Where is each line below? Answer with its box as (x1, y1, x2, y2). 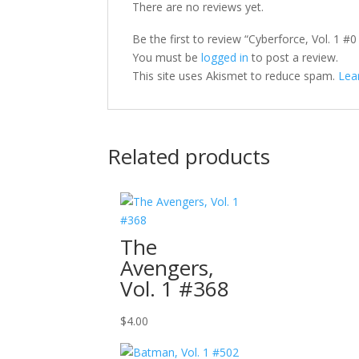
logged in (201, 50, 249, 65)
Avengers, (120, 252, 215, 282)
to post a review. (248, 50, 339, 65)
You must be (132, 50, 202, 65)
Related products (107, 142, 271, 171)
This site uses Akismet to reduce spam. (132, 68, 339, 83)
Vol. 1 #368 (120, 273, 230, 303)
